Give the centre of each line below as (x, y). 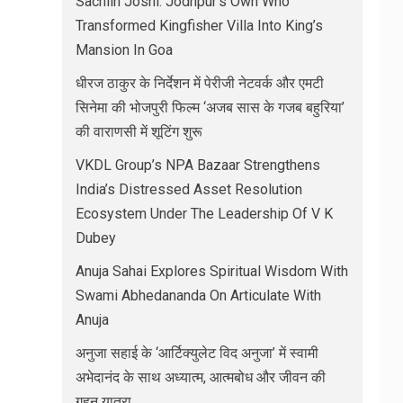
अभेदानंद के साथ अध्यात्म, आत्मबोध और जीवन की (200, 377)
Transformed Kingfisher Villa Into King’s (199, 25)
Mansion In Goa (124, 49)
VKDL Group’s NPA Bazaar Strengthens (197, 165)
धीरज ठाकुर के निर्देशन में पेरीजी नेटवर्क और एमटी (199, 83)
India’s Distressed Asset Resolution (188, 189)
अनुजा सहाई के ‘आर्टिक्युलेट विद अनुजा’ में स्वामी (197, 353)
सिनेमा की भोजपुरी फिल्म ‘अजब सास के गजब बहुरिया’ (210, 107)
